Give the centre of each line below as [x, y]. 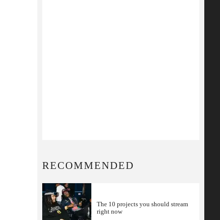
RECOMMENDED [88, 165]
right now [110, 211]
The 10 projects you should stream [142, 204]
